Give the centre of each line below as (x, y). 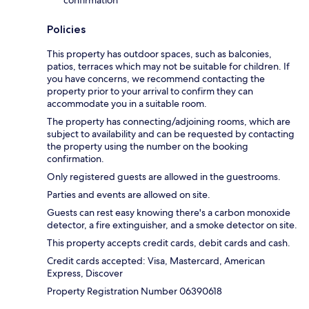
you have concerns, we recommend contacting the (156, 78)
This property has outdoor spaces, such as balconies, (159, 53)
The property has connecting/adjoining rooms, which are (169, 121)
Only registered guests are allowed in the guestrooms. (164, 176)
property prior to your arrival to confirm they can (150, 91)
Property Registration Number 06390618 (134, 291)
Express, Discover (85, 273)
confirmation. (76, 158)
